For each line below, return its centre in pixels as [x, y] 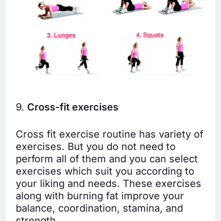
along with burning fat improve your [100, 196]
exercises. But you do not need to [96, 147]
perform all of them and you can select [107, 159]
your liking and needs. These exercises [109, 184]
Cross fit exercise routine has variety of [110, 134]
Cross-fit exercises [73, 107]
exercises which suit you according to [105, 171]
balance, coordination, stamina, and [99, 208]
